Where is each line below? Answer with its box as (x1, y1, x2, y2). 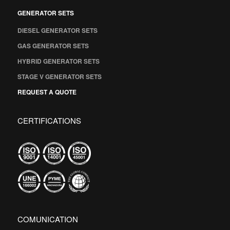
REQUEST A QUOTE (17, 87, 76, 97)
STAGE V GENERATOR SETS (17, 71, 102, 81)
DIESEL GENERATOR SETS (17, 25, 98, 35)
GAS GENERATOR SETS (17, 41, 89, 50)
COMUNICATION (17, 213, 78, 224)
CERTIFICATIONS (17, 114, 81, 126)
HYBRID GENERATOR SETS (17, 56, 100, 66)
